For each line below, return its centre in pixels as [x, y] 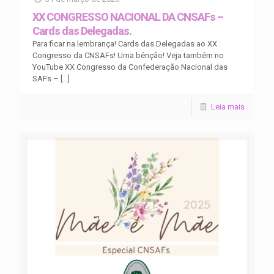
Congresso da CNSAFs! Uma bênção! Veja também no [128, 55]
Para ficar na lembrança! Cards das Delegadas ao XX [125, 43]
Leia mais [228, 106]
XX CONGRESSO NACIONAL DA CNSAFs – [128, 17]
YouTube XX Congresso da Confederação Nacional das [130, 67]
